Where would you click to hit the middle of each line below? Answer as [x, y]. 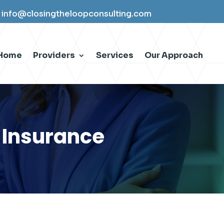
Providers [54, 55]
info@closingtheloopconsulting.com [76, 14]
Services [115, 55]
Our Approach [174, 55]
